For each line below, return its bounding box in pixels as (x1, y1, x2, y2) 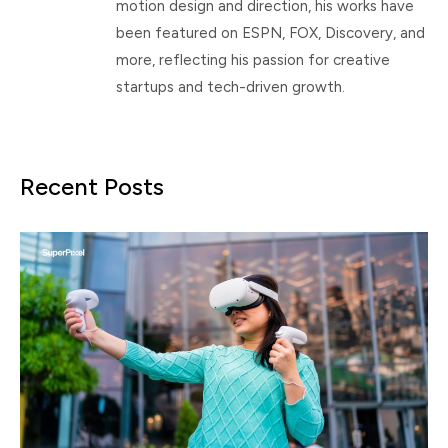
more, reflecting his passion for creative (116, 50, 390, 69)
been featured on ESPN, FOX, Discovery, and (116, 23, 425, 42)
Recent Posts (20, 171, 164, 201)
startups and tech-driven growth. (116, 77, 345, 96)
